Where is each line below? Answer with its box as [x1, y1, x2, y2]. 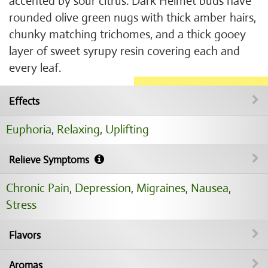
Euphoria [6, 122, 51, 137]
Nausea [191, 181, 229, 196]
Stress [6, 197, 36, 212]
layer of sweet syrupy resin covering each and [9, 44, 240, 59]
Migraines [136, 181, 185, 196]
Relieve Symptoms [9, 154, 92, 166]
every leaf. [9, 60, 61, 75]
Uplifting [105, 122, 149, 137]
